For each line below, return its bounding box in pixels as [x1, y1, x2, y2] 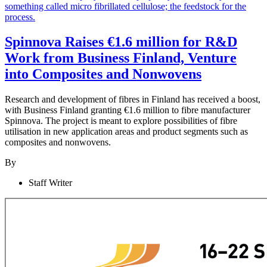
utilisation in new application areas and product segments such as [5, 126, 248, 137]
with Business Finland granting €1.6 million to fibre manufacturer [5, 105, 250, 116]
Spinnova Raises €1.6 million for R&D [5, 34, 237, 50]
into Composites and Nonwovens [5, 66, 201, 82]
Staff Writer [29, 178, 72, 188]
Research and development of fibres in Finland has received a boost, [5, 94, 260, 105]
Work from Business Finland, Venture [5, 50, 237, 66]
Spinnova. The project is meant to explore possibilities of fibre [5, 116, 237, 126]
